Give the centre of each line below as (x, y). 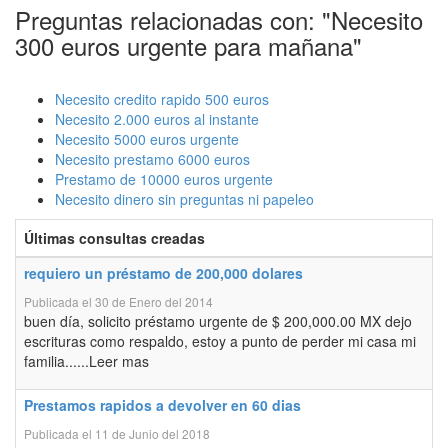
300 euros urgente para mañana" (188, 45)
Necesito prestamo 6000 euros (152, 159)
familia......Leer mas (86, 361)
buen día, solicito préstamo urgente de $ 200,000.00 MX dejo (218, 321)
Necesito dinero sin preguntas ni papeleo (184, 199)
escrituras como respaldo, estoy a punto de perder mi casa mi (220, 341)
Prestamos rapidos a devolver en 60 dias (162, 405)
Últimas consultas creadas (114, 238)
